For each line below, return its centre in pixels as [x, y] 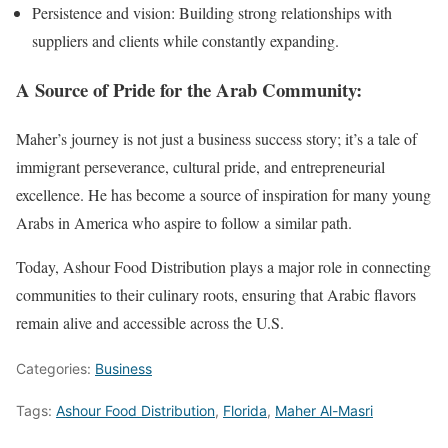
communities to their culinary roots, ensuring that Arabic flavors [216, 294]
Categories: [55, 368]
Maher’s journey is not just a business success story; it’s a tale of [216, 138]
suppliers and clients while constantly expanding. [185, 41]
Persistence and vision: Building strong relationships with [212, 13]
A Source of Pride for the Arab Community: [189, 89]
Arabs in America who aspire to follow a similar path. [184, 222]
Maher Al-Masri [324, 410]
